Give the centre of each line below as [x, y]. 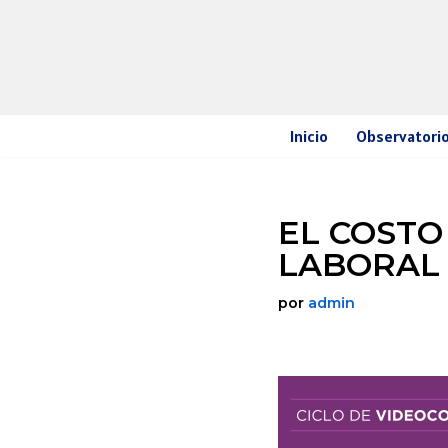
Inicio [308, 136]
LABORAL [358, 265]
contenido [57, 104]
